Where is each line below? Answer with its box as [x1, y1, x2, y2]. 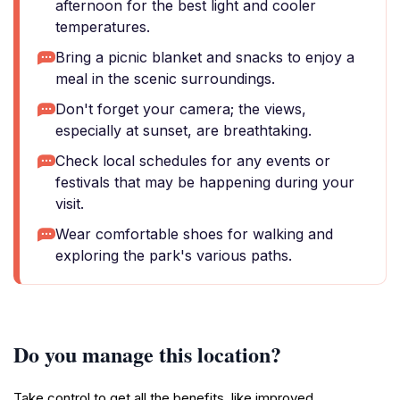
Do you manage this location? [13, 338, 281, 370]
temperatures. [55, 18, 150, 36]
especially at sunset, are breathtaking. [55, 121, 312, 139]
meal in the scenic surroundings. [55, 70, 275, 87]
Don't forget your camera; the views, [55, 100, 306, 118]
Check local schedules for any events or [55, 152, 330, 170]
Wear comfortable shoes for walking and [55, 225, 333, 243]
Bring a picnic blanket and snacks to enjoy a [55, 48, 354, 66]
